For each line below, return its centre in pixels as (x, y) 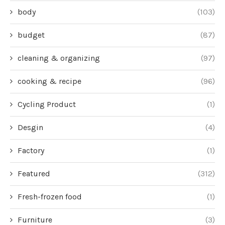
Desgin (30, 128)
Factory (31, 151)
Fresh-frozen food (50, 197)
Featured (34, 174)
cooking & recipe (49, 81)
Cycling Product (47, 104)
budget (31, 35)
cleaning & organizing (59, 58)
